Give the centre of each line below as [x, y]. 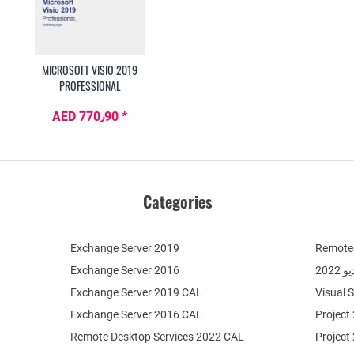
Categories [177, 202]
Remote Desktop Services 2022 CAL [158, 337]
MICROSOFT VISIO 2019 [90, 70]
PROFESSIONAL [90, 86]
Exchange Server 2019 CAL [137, 293]
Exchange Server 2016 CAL [137, 315]
